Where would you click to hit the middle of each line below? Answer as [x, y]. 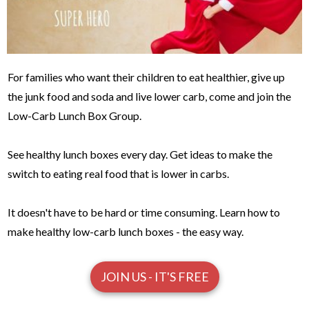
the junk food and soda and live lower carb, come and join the [149, 96]
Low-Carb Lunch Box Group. [74, 115]
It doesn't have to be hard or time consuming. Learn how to [144, 212]
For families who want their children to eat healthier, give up [146, 77]
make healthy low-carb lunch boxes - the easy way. [126, 231]
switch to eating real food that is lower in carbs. [118, 173]
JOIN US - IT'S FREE [154, 276]
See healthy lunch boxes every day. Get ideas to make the [140, 154]
